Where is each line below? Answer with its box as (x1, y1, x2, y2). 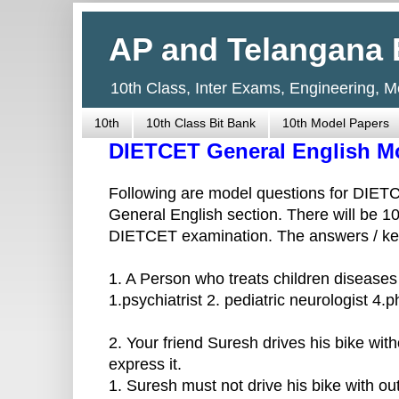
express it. (109, 355, 182, 374)
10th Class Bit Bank (146, 116, 256, 131)
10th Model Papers (282, 116, 389, 131)
